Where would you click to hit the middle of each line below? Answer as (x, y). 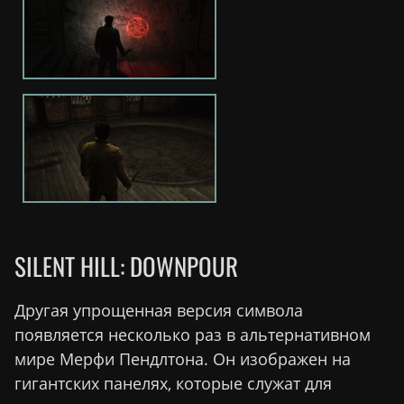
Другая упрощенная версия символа (159, 311)
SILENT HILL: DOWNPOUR (126, 266)
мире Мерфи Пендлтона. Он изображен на (183, 359)
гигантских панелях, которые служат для (173, 384)
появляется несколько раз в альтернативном (193, 335)
